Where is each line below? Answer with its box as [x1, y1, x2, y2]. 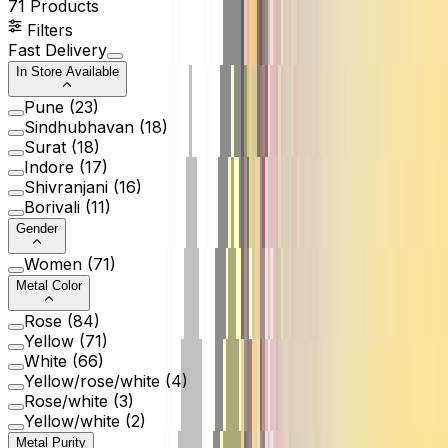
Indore [24, 156, 74, 177]
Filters [22, 19, 73, 40]
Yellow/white [24, 410, 120, 431]
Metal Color [16, 277, 82, 293]
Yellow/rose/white [24, 370, 160, 391]
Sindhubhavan [24, 116, 134, 137]
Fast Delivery [8, 39, 107, 60]
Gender [16, 220, 58, 236]
